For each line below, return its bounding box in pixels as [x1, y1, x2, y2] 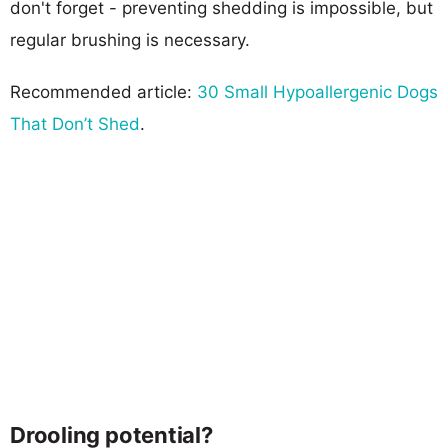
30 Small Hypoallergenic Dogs [197, 81, 438, 102]
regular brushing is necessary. [10, 29, 250, 50]
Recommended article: [10, 81, 197, 102]
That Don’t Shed [10, 113, 140, 134]
